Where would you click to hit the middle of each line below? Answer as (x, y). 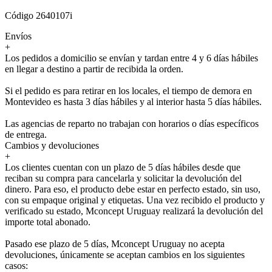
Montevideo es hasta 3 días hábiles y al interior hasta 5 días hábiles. (133, 101)
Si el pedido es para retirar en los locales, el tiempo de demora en (128, 90)
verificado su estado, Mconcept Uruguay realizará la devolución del (134, 211)
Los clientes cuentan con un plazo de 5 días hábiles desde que (123, 167)
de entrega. (26, 134)
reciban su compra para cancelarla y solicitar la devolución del (123, 178)
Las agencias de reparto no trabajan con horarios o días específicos (132, 123)
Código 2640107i (39, 15)
